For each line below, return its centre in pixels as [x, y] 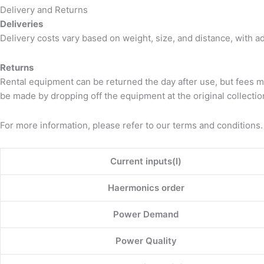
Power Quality [146, 241]
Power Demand [146, 214]
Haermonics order [146, 188]
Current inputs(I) [146, 161]
